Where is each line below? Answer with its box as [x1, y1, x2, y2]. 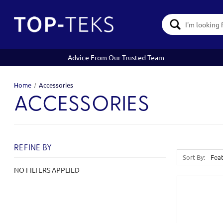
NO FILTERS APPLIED [14, 165, 80, 174]
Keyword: [156, 25, 186, 34]
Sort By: [183, 153, 206, 161]
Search [156, 14, 177, 23]
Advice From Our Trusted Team [68, 53, 165, 62]
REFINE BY [14, 144, 52, 152]
